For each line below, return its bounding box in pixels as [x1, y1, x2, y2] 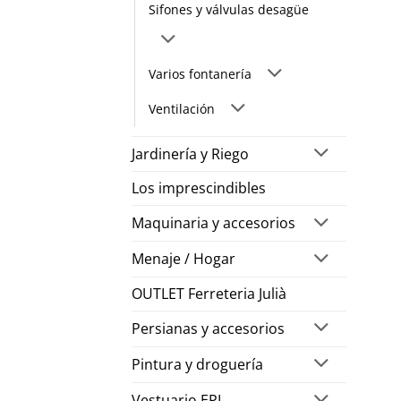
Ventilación [149, 99, 215, 117]
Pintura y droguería [132, 354, 263, 374]
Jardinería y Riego [132, 143, 249, 164]
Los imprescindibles [132, 178, 266, 199]
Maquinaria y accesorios [132, 213, 295, 234]
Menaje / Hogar [132, 249, 235, 269]
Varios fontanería [149, 64, 252, 82]
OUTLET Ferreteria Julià [132, 284, 286, 304]
